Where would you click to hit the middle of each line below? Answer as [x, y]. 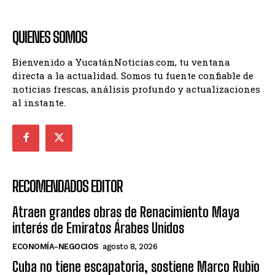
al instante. [39, 102]
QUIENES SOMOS [50, 37]
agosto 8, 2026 [130, 247]
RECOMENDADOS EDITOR [68, 187]
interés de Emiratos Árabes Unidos [98, 228]
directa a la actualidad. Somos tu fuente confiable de [133, 75]
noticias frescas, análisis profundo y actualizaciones [136, 89]
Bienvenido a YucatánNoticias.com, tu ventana [121, 62]
